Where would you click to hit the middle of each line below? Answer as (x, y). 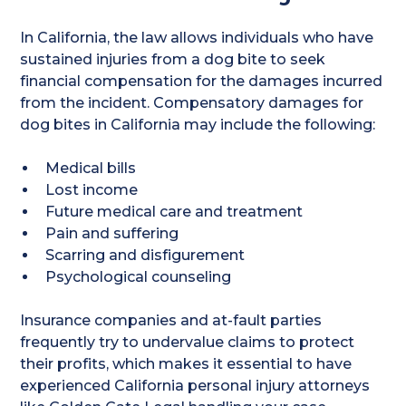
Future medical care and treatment (174, 212)
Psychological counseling (139, 277)
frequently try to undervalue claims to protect (188, 342)
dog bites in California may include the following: (198, 125)
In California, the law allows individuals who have (197, 38)
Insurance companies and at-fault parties (171, 320)
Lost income (92, 190)
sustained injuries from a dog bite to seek (173, 59)
